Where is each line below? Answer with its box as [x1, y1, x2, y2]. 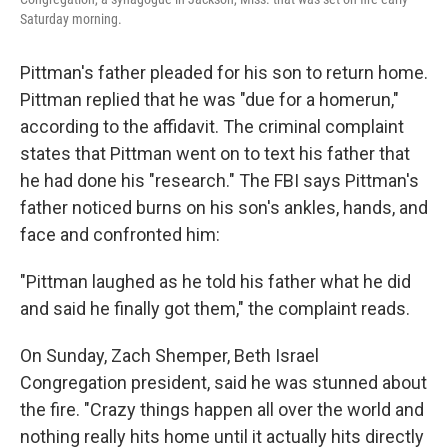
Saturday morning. [20, 11, 122, 27]
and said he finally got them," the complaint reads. [20, 298, 410, 319]
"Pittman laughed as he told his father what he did [20, 271, 411, 292]
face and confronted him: [20, 224, 220, 245]
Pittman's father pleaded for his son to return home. [20, 62, 428, 83]
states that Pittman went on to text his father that [20, 143, 410, 164]
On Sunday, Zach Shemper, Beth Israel [20, 345, 319, 366]
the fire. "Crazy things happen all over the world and [20, 399, 424, 420]
